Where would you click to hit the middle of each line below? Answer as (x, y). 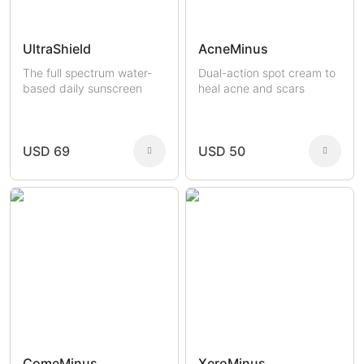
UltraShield (57, 48)
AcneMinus (233, 48)
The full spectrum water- (87, 73)
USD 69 (46, 152)
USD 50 (222, 152)
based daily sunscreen (82, 89)
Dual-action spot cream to (267, 73)
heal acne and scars (251, 89)
